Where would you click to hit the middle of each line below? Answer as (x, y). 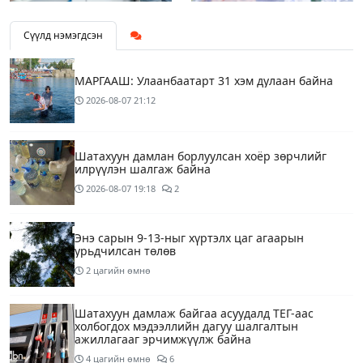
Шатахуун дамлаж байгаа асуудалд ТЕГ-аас (194, 314)
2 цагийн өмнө (118, 271)
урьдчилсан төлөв (125, 251)
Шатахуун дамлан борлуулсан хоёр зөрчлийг (201, 156)
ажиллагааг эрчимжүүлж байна (163, 340)
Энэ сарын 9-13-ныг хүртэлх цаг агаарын (189, 238)
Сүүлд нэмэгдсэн (63, 36)
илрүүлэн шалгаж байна (143, 169)
